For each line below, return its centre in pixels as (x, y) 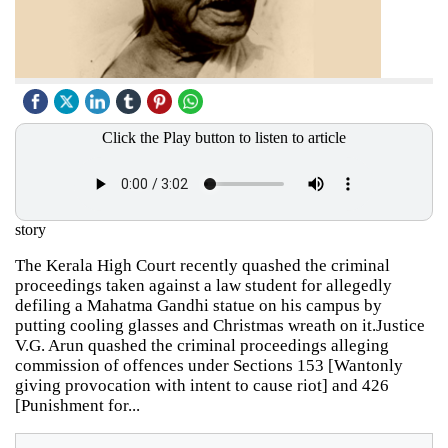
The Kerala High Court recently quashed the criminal (202, 265)
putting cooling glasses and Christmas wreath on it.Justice (220, 325)
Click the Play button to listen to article (224, 137)
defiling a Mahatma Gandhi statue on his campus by (198, 305)
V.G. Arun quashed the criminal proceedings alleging (202, 345)
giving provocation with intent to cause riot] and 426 (202, 385)
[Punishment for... (77, 405)
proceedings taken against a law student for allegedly (203, 285)
